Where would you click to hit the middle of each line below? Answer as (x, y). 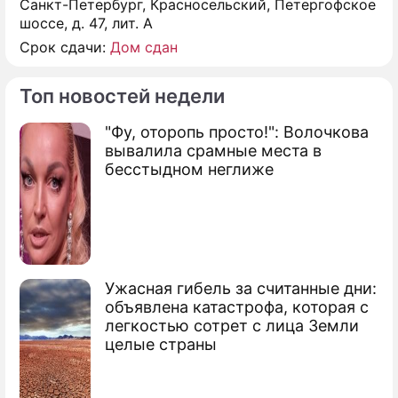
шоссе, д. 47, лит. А (86, 23)
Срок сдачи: (65, 47)
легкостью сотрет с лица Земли (232, 325)
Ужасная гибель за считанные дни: (241, 288)
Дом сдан (144, 47)
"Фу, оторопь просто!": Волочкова (237, 131)
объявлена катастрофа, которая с (237, 306)
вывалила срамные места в (213, 150)
